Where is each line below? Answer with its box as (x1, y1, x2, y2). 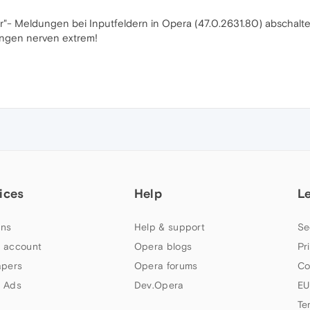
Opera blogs (134, 241, 192, 252)
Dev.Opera (134, 280, 184, 291)
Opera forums (134, 260, 198, 271)
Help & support (134, 221, 206, 232)
